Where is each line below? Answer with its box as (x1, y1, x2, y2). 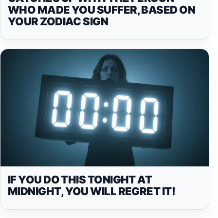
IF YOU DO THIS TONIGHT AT (8, 173, 152, 186)
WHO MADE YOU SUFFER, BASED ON (8, 3, 196, 17)
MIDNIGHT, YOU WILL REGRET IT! (8, 185, 176, 198)
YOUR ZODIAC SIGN (8, 15, 109, 28)
